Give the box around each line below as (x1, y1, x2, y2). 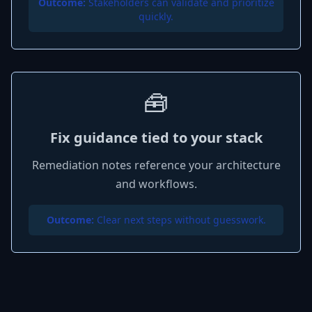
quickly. (139, 10, 173, 23)
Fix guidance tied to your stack (49, 128, 263, 147)
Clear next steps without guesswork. (93, 213, 266, 226)
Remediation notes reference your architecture (31, 157, 281, 173)
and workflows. (115, 176, 197, 192)
